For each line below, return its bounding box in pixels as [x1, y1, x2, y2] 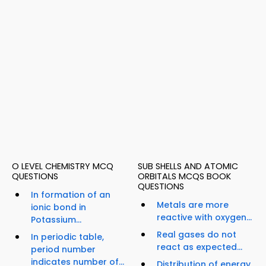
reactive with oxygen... [157, 211, 252, 224]
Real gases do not [157, 229, 236, 241]
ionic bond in [31, 201, 86, 214]
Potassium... [31, 214, 81, 226]
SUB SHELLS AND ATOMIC [138, 160, 238, 173]
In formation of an [31, 189, 110, 201]
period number [31, 243, 96, 256]
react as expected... [157, 241, 242, 254]
